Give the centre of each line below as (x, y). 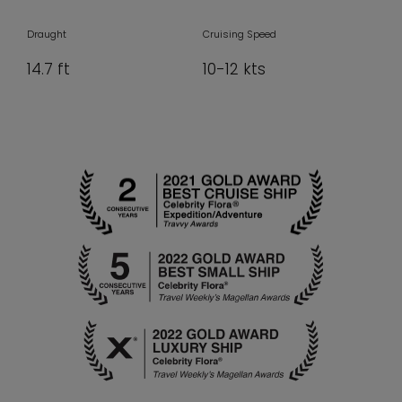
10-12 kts (235, 70)
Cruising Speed (240, 35)
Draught (47, 35)
